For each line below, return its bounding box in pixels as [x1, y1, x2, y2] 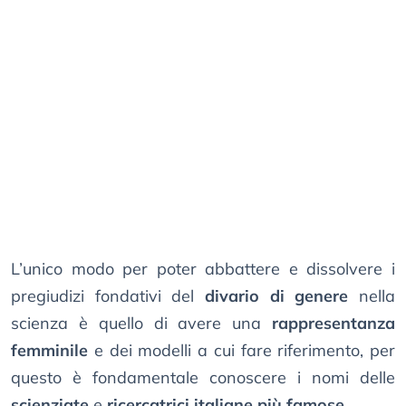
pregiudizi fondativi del [11, 285, 205, 307]
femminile [11, 340, 88, 362]
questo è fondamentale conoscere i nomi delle [11, 367, 395, 389]
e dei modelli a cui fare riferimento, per [88, 340, 395, 362]
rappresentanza [272, 313, 395, 334]
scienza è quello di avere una [11, 313, 272, 334]
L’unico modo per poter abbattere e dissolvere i [11, 258, 395, 280]
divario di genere [205, 285, 349, 307]
